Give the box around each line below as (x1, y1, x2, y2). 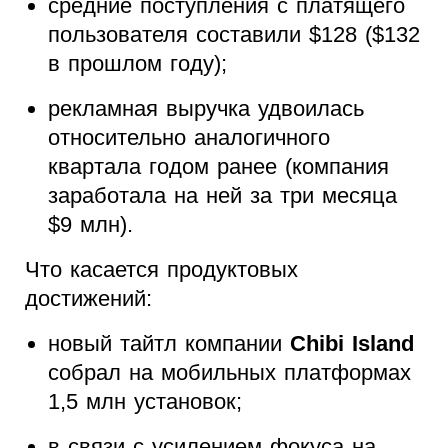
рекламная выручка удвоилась (47, 96, 364, 122)
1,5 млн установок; (47, 389, 242, 415)
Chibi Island (289, 331, 414, 357)
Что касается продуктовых (25, 257, 298, 283)
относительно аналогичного (47, 125, 330, 151)
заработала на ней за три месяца (47, 183, 397, 209)
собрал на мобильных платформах (47, 360, 411, 386)
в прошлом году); (47, 51, 227, 77)
